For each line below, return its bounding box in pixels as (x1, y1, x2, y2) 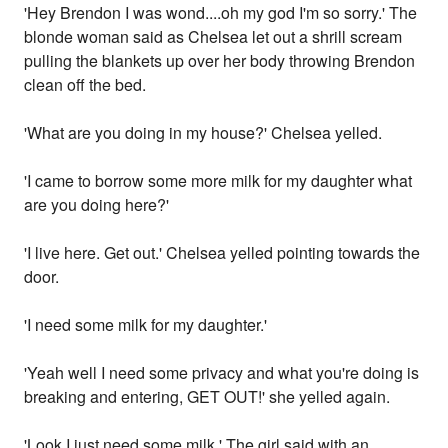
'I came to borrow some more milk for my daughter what (24, 169, 413, 193)
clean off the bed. (24, 73, 147, 97)
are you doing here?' (24, 193, 170, 217)
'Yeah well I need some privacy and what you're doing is (24, 361, 420, 385)
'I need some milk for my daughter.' (24, 313, 268, 337)
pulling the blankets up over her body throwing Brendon (24, 49, 416, 73)
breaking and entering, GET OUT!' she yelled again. (24, 385, 391, 409)
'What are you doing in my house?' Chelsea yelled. (24, 121, 383, 145)
